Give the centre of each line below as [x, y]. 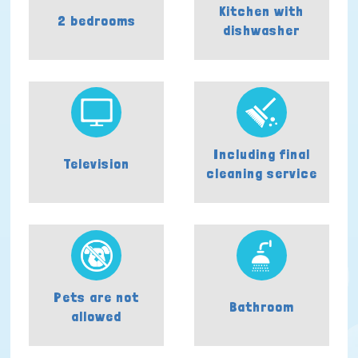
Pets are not [97, 296]
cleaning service [261, 173]
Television [96, 163]
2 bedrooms [96, 21]
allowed [97, 316]
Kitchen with [262, 11]
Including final [261, 153]
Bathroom [261, 306]
